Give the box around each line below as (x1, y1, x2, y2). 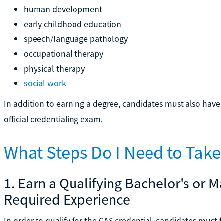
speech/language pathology (23, 33, 128, 44)
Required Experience (3, 189, 130, 209)
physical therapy (23, 62, 85, 74)
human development (23, 3, 102, 15)
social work (23, 77, 66, 89)
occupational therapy (23, 47, 103, 59)
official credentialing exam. (3, 113, 103, 125)
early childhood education (23, 18, 121, 30)
